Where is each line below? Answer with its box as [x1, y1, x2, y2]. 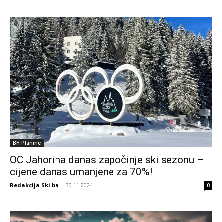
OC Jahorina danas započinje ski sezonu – [10, 153, 204, 166]
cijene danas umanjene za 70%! [10, 166, 152, 178]
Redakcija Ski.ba [10, 181, 59, 189]
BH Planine [13, 139, 41, 146]
